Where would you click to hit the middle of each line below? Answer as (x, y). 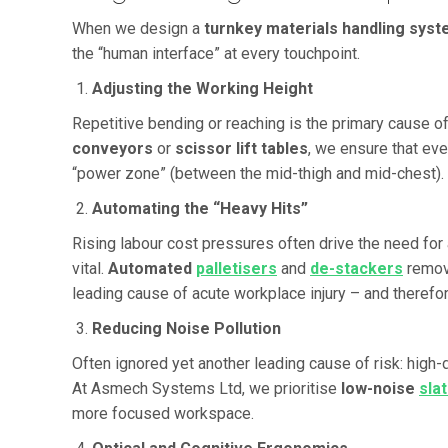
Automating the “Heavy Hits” (200, 208)
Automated (152, 268)
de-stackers (356, 268)
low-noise (380, 388)
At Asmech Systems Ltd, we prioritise (206, 388)
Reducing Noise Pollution (186, 328)
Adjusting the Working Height (202, 88)
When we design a (138, 28)
